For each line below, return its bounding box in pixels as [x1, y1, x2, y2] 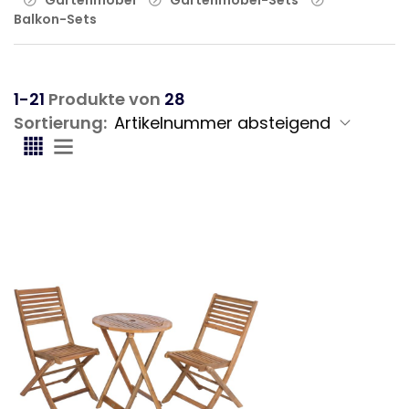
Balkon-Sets [14, 9, 97, 28]
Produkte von [45, 87, 164, 110]
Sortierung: [14, 110, 107, 134]
